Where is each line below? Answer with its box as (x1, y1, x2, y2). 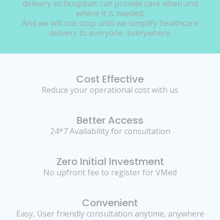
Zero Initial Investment (56, 155, 164, 169)
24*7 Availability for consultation (50, 126, 170, 137)
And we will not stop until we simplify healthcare (22, 17, 198, 28)
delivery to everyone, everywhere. (48, 27, 172, 38)
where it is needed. (76, 7, 144, 19)
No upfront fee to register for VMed (43, 167, 177, 178)
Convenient (82, 196, 138, 210)
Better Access (77, 113, 143, 128)
